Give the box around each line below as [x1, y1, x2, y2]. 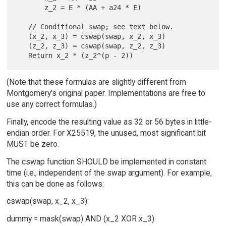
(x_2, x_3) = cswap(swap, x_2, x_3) [16, 32, 29, 40]
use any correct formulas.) [6, 99, 97, 109]
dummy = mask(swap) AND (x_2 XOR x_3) [6, 214, 154, 224]
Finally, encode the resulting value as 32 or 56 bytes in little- [6, 117, 212, 127]
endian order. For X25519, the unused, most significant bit [6, 128, 206, 138]
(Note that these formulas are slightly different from [6, 77, 186, 87]
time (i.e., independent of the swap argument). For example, [6, 167, 212, 178]
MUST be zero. [6, 139, 59, 149]
